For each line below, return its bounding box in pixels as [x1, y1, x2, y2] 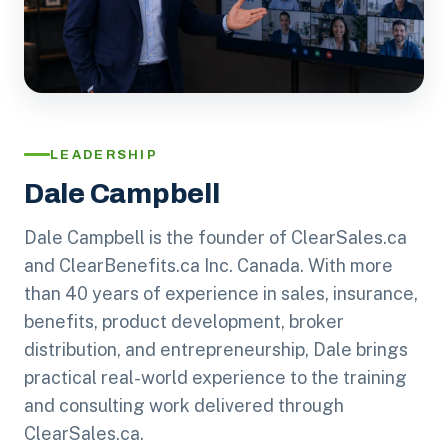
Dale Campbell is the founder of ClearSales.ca [24, 226, 407, 248]
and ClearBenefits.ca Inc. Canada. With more [24, 254, 393, 276]
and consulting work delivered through [24, 394, 344, 416]
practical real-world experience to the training [24, 366, 407, 388]
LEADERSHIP [50, 147, 159, 162]
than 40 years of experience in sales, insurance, [24, 282, 418, 304]
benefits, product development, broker [24, 310, 344, 332]
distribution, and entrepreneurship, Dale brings [24, 338, 408, 360]
